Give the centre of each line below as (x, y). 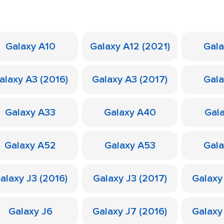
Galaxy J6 (30, 211)
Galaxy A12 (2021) (130, 46)
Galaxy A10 (30, 46)
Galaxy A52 (30, 145)
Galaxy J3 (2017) (130, 178)
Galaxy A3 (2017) (130, 79)
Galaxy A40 (130, 112)
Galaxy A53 (130, 145)
